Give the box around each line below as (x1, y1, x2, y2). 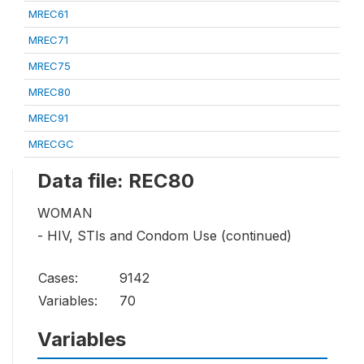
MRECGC (28, 137, 74, 150)
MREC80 (28, 85, 71, 98)
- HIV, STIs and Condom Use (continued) (37, 227, 292, 245)
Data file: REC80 (37, 169, 194, 193)
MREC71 (28, 33, 68, 46)
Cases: (38, 270, 78, 287)
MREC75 (28, 59, 71, 72)
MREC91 (28, 111, 68, 124)
